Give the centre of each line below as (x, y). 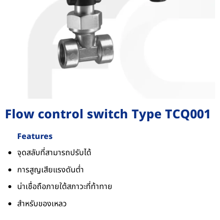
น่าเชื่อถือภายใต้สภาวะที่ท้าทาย (65, 187)
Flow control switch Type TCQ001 (108, 115)
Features (35, 137)
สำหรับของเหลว (42, 204)
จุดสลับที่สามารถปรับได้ (54, 153)
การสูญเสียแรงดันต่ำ (51, 170)
